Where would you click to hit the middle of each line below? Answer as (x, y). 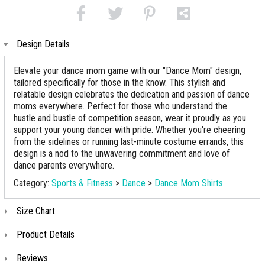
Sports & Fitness (82, 183)
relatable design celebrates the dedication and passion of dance (132, 94)
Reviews (32, 258)
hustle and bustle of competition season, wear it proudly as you (130, 118)
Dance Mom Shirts (189, 183)
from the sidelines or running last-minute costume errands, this (129, 142)
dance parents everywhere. (64, 165)
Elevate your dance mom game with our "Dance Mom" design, (127, 71)
